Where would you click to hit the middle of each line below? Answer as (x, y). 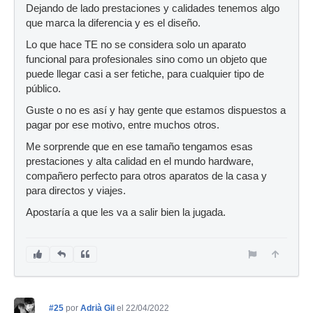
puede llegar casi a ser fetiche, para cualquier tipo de (145, 74)
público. (43, 88)
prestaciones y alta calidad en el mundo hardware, (140, 161)
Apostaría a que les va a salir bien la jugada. (126, 212)
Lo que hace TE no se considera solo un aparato (136, 44)
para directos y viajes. (76, 190)
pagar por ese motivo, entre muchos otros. (123, 125)
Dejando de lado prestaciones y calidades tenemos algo (153, 8)
